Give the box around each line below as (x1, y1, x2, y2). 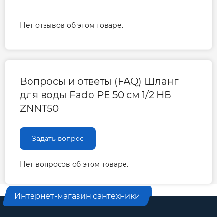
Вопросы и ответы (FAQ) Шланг (20, 76, 179, 88)
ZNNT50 (20, 103, 59, 115)
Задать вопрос (32, 134, 84, 143)
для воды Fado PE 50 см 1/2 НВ (20, 89, 171, 101)
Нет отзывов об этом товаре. (20, 21, 123, 30)
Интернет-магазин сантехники (15, 191, 140, 201)
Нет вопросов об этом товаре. (20, 160, 128, 169)
